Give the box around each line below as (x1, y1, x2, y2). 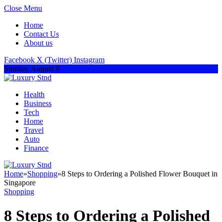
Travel (24, 126, 44, 134)
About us (24, 39, 53, 47)
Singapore (4, 178, 36, 187)
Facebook (4, 55, 35, 64)
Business (24, 99, 52, 108)
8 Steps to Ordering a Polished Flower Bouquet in (61, 169, 218, 178)
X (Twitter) (37, 55, 72, 64)
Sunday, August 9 (4, 64, 59, 73)
